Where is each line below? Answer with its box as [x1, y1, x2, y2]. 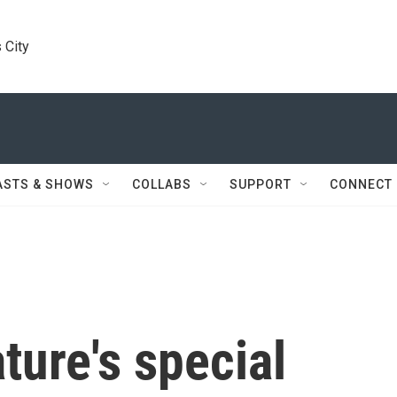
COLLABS [132, 177, 191, 191]
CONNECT [330, 177, 393, 191]
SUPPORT [230, 177, 292, 191]
